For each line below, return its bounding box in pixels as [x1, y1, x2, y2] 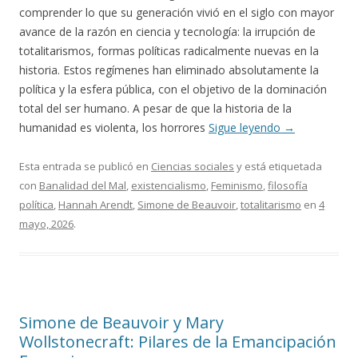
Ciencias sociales [151, 159, 234, 173]
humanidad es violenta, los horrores [19, 120, 209, 135]
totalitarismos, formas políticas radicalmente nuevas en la [19, 43, 319, 58]
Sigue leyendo [209, 120, 284, 135]
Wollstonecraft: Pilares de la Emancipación [19, 331, 336, 352]
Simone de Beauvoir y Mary [19, 312, 224, 333]
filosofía [268, 178, 308, 193]
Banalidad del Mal [39, 178, 126, 193]
